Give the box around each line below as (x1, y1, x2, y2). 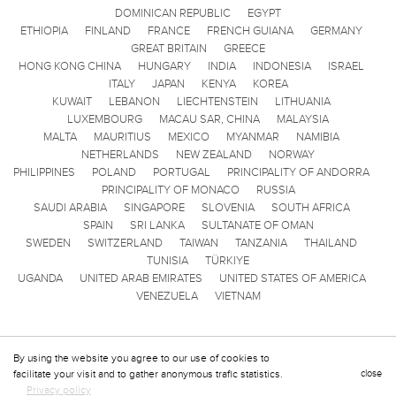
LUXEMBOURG (67, 111, 142, 126)
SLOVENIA (201, 200, 255, 215)
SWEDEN (26, 235, 71, 250)
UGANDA (17, 270, 63, 286)
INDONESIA (253, 58, 311, 73)
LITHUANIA (275, 94, 331, 109)
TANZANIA (235, 235, 287, 250)
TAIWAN (179, 235, 218, 250)
